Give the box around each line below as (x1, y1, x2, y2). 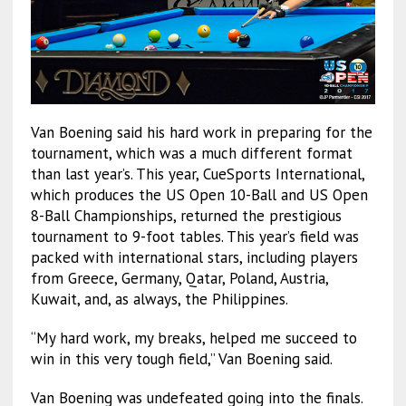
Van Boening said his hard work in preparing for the (30, 122, 372, 143)
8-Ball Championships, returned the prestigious (30, 206, 342, 227)
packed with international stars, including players (30, 247, 358, 268)
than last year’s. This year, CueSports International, (30, 164, 364, 185)
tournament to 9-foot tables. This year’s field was (30, 227, 359, 247)
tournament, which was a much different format (30, 143, 353, 164)
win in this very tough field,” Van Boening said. (30, 349, 333, 370)
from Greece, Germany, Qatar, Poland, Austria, (30, 268, 328, 289)
